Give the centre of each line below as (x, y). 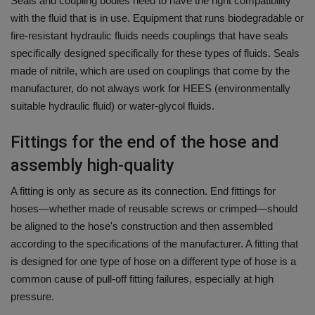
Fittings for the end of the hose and (145, 142)
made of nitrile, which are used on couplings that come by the (150, 71)
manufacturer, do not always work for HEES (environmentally (150, 89)
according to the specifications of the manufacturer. (127, 244)
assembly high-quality (92, 166)
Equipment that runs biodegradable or (218, 18)
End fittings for (243, 191)
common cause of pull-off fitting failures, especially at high (142, 279)
